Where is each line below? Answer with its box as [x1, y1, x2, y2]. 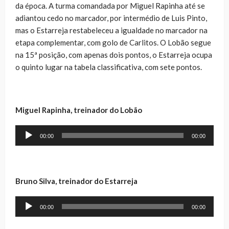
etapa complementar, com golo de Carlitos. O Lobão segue [15, 37, 211, 47]
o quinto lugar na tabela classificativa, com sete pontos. [15, 62, 202, 72]
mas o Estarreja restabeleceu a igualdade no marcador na [15, 25, 208, 35]
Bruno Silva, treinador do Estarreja [15, 176, 138, 186]
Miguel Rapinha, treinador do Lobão [15, 105, 142, 114]
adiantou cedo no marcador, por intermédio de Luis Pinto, [15, 13, 207, 22]
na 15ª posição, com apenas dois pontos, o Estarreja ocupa [15, 50, 212, 59]
